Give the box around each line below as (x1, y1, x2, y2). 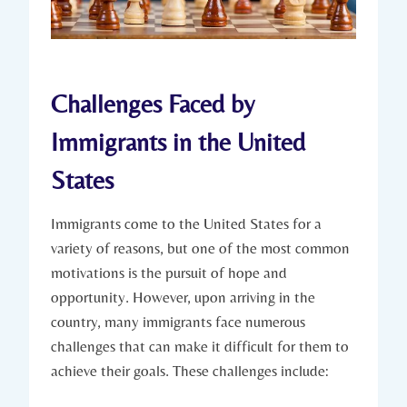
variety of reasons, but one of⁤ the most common (51, 238, 350, 257)
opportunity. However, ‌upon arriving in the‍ (51, 287, 315, 306)
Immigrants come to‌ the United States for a (51, 213, 322, 233)
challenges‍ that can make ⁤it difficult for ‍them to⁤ (51, 336, 349, 355)
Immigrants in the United (51, 126, 305, 156)
